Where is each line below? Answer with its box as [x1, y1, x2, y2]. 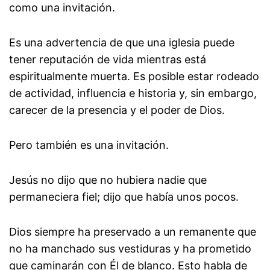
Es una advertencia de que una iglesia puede [9, 36, 234, 49]
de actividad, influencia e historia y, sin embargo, [9, 87, 257, 100]
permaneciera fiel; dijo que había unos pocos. [9, 190, 239, 204]
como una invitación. [9, 1, 115, 14]
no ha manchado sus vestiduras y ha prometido [9, 242, 251, 256]
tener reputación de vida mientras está [9, 53, 206, 66]
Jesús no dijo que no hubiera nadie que [9, 174, 207, 187]
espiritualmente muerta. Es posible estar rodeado [9, 70, 259, 83]
